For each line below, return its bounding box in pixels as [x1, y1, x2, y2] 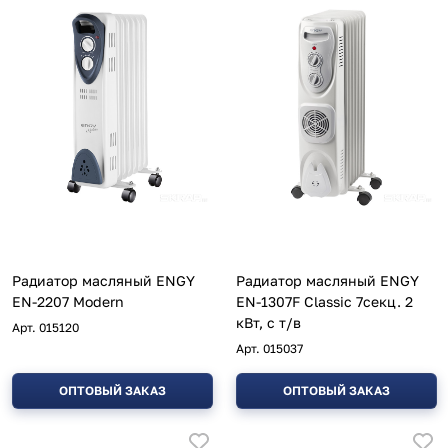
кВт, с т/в [236, 313, 301, 331]
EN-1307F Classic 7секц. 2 [236, 292, 304, 310]
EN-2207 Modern [12, 292, 124, 310]
